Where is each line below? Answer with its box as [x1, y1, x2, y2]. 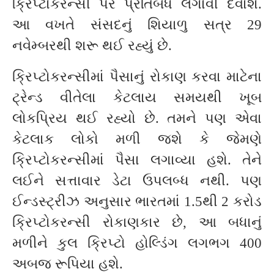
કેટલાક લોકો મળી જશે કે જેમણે [12, 131, 262, 147]
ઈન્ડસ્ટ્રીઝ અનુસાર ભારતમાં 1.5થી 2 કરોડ [12, 193, 262, 209]
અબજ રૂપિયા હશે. [12, 256, 123, 272]
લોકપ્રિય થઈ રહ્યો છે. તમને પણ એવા [12, 110, 262, 126]
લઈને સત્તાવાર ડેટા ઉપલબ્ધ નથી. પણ [12, 172, 262, 188]
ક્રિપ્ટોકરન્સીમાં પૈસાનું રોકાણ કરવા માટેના [12, 68, 262, 84]
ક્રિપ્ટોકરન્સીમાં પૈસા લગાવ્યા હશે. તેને [12, 152, 262, 168]
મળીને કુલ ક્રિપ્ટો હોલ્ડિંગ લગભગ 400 [12, 235, 262, 251]
